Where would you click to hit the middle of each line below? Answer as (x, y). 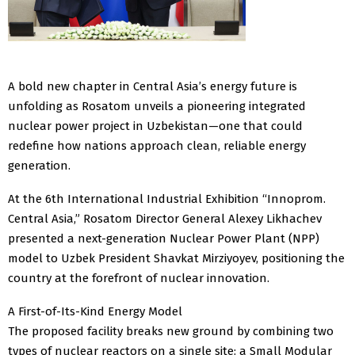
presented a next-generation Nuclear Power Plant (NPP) (164, 238)
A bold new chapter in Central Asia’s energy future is (153, 86)
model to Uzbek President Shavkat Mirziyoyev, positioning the (176, 258)
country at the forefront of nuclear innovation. (139, 278)
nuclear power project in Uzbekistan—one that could (155, 126)
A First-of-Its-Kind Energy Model (95, 311)
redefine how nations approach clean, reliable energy (157, 145)
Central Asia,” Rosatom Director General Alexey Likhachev (165, 218)
